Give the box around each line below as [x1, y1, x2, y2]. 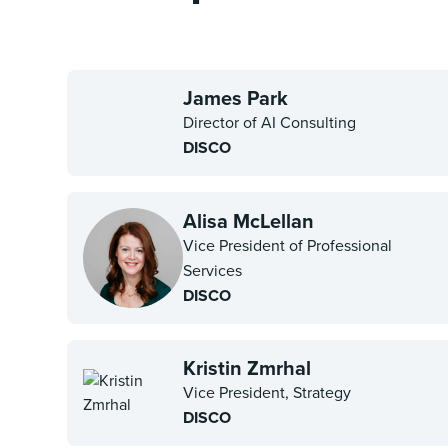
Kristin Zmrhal [183, 353, 312, 383]
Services [183, 258, 243, 282]
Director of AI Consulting [183, 111, 357, 134]
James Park [183, 83, 289, 113]
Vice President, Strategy [183, 381, 352, 404]
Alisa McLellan [183, 205, 315, 236]
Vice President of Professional [183, 233, 393, 257]
